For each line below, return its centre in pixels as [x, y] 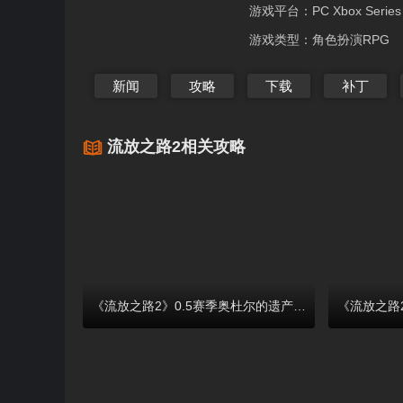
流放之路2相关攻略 [176, 147]
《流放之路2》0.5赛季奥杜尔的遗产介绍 [300, 306]
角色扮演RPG [350, 40]
